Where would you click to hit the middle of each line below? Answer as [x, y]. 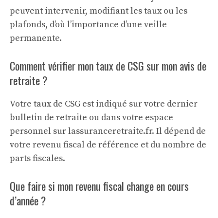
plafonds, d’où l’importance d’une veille [88, 25]
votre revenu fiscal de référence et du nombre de [108, 145]
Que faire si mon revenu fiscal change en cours [99, 186]
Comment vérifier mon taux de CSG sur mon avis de [108, 66]
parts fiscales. [37, 158]
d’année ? [28, 200]
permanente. [36, 38]
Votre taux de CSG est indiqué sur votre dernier [104, 104]
